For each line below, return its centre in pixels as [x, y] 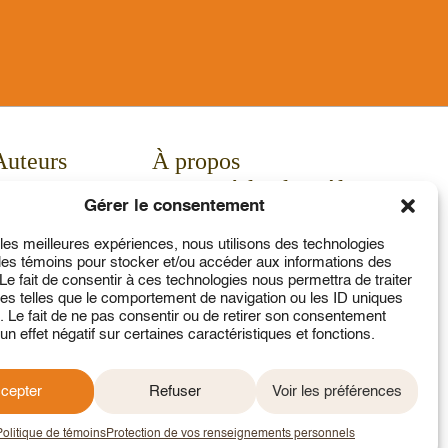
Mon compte [213, 245]
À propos [195, 161]
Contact [189, 217]
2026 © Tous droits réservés [267, 408]
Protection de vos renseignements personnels [230, 434]
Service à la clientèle [253, 189]
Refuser [174, 391]
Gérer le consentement [175, 206]
